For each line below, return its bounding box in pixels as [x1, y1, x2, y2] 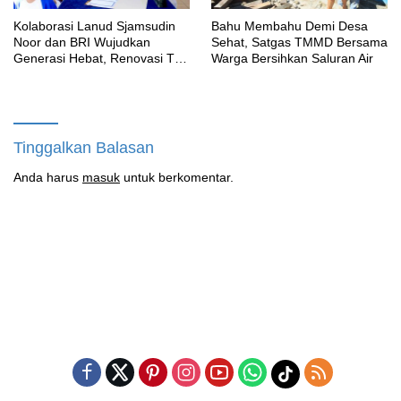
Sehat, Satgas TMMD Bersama [211, 34, 388, 49]
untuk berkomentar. [120, 169, 234, 184]
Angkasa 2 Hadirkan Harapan [13, 66, 181, 81]
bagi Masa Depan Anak [13, 82, 145, 98]
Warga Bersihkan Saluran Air [211, 50, 373, 65]
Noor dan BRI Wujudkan [13, 34, 150, 49]
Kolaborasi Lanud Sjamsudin [13, 18, 175, 33]
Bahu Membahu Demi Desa [211, 18, 368, 33]
